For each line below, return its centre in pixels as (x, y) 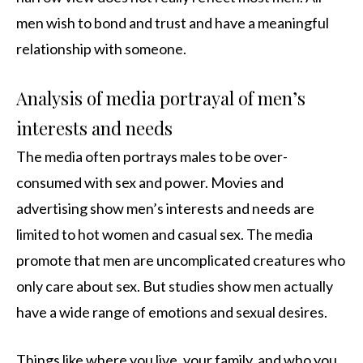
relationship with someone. (101, 49)
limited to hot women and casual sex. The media (164, 235)
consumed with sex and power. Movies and (150, 183)
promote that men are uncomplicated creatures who (181, 261)
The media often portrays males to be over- (152, 157)
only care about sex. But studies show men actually (175, 286)
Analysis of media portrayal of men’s (161, 98)
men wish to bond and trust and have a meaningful (173, 23)
